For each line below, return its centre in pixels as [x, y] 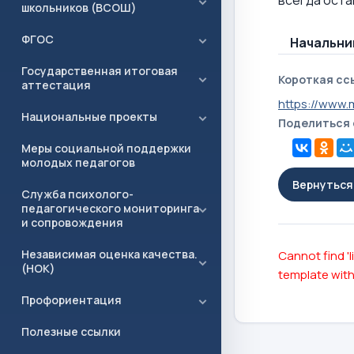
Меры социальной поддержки [106, 148]
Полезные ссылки [71, 331]
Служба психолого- [77, 194]
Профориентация [72, 300]
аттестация [56, 85]
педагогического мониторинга [110, 208]
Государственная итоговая [100, 71]
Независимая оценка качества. [109, 254]
